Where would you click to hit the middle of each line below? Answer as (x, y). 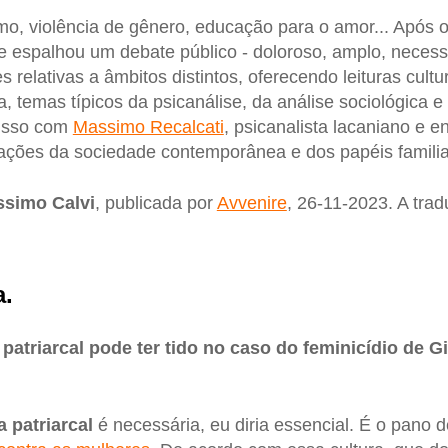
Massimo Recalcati (148, 126)
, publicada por (155, 203)
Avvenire (251, 203)
